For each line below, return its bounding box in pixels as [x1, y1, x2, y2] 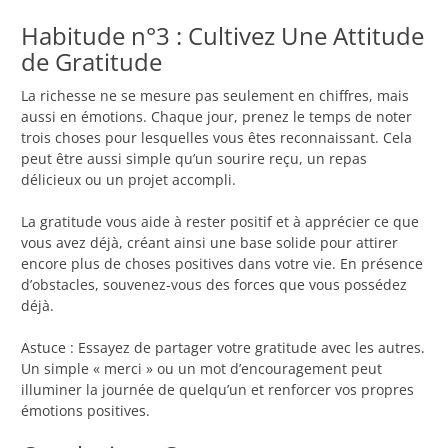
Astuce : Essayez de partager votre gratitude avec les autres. [21, 338, 425, 358]
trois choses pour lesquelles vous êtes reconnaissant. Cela [21, 128, 412, 148]
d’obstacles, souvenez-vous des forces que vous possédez [21, 275, 407, 295]
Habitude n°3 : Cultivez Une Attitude [21, 19, 424, 53]
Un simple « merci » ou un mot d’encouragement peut [21, 359, 382, 379]
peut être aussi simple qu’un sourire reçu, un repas [21, 149, 367, 169]
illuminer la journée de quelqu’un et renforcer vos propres [21, 380, 414, 400]
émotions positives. [21, 401, 150, 421]
